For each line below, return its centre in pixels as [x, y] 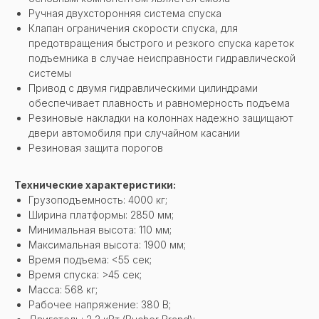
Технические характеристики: [95, 184]
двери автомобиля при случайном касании [134, 132]
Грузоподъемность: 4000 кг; [98, 199]
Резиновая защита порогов [96, 147]
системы [50, 73]
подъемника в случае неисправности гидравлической [162, 58]
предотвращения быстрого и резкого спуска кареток [161, 43]
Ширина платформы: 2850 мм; [101, 214]
